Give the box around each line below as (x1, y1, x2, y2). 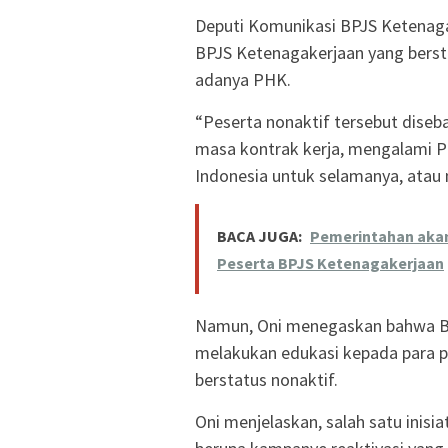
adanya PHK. (195, 67, 291, 91)
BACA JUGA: (217, 225, 302, 246)
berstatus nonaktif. (195, 367, 338, 391)
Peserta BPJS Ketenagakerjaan (217, 252, 444, 273)
